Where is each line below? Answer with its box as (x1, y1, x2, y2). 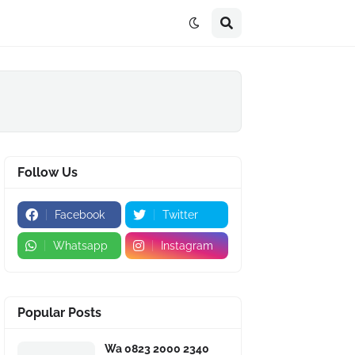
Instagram (160, 239, 213, 252)
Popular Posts (17, 305, 101, 320)
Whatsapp (53, 239, 108, 252)
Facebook (55, 208, 105, 221)
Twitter (162, 208, 198, 221)
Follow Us (17, 165, 78, 180)
